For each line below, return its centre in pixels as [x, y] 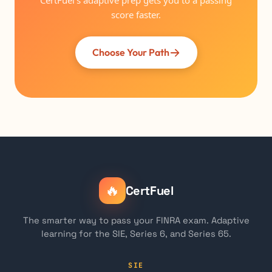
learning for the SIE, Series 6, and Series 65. [136, 234]
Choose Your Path [131, 52]
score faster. [136, 15]
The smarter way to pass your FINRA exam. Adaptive [136, 220]
